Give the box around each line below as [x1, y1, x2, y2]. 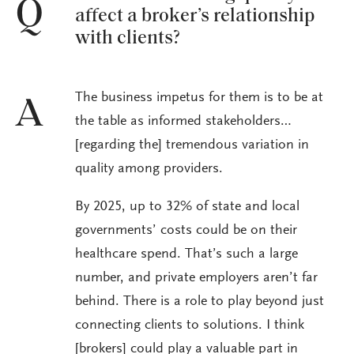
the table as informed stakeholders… [75, 115, 292, 130]
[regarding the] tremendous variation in [75, 138, 309, 153]
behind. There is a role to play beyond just [75, 295, 324, 310]
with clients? [75, 28, 180, 48]
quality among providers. [75, 162, 223, 177]
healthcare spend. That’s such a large [75, 247, 298, 262]
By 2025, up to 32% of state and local [75, 200, 299, 215]
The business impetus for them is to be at [75, 91, 323, 106]
